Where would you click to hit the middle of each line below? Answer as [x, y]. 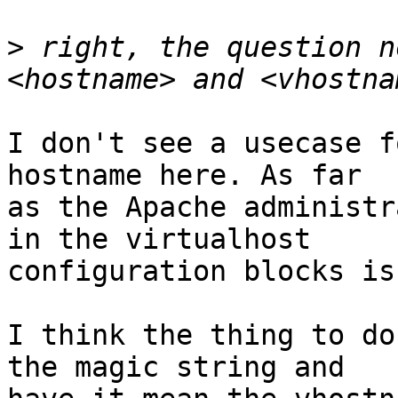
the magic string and [176, 367]
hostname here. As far [184, 175]
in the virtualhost [159, 239]
